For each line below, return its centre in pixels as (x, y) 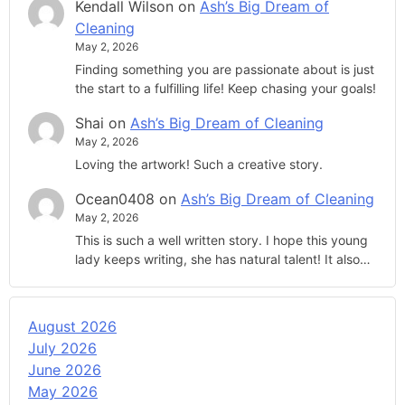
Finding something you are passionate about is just (225, 70)
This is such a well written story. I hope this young (221, 240)
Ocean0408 (115, 199)
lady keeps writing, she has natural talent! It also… (223, 259)
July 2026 (62, 348)
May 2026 (63, 392)
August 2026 (72, 327)
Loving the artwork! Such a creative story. (199, 165)
